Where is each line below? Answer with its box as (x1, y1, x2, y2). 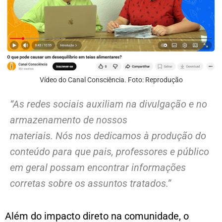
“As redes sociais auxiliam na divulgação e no (10, 98, 207, 110)
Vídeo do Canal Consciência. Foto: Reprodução (39, 75, 183, 84)
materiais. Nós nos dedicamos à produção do (10, 129, 206, 142)
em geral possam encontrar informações (10, 161, 186, 173)
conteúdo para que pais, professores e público (10, 145, 209, 158)
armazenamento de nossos (10, 113, 127, 126)
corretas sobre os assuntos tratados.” (10, 177, 171, 189)
